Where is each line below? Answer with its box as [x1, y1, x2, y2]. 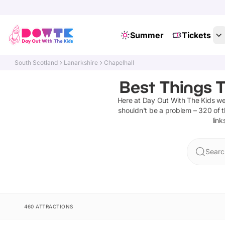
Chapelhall [104, 59, 135, 66]
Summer [130, 30, 164, 40]
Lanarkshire [64, 59, 98, 66]
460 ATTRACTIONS [24, 203, 73, 209]
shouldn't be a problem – [118, 106, 197, 115]
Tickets [181, 30, 211, 40]
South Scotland [15, 59, 58, 66]
